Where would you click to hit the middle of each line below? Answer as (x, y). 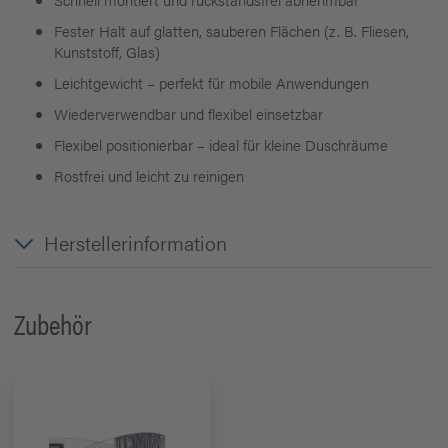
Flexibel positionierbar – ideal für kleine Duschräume (221, 144)
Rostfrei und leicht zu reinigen (149, 175)
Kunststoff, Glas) (107, 51)
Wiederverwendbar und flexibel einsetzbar (188, 113)
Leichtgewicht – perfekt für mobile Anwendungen (211, 82)
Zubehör (53, 323)
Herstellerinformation (135, 242)
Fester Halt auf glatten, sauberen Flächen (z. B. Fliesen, (231, 30)
